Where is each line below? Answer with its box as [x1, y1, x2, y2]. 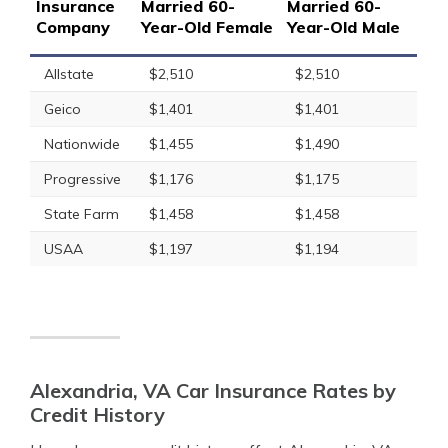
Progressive [44, 170, 121, 188]
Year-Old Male [287, 17, 400, 37]
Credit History [30, 402, 165, 427]
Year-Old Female [141, 17, 273, 37]
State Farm [44, 205, 119, 223]
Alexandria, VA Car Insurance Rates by [30, 378, 396, 403]
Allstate [44, 65, 94, 83]
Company [36, 17, 110, 37]
